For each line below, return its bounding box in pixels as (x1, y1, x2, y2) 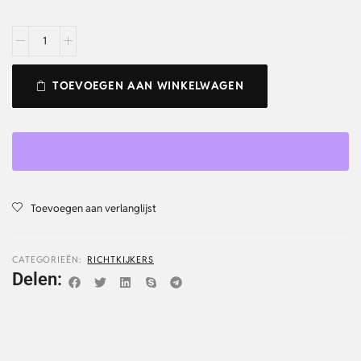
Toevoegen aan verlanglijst (31, 201, 156, 215)
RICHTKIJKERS (87, 253, 155, 265)
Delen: (12, 268, 62, 289)
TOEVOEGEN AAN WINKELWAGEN (52, 78, 244, 93)
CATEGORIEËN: (12, 253, 82, 265)
